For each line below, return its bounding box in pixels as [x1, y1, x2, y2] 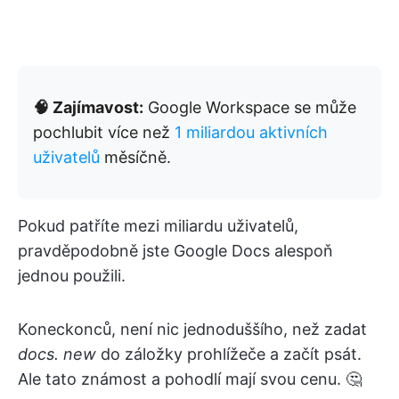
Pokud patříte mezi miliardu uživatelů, [18, 216, 298, 235]
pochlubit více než [33, 123, 175, 142]
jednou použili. [18, 266, 126, 285]
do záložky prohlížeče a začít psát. [96, 345, 362, 363]
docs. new [18, 345, 96, 363]
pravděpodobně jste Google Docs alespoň [18, 241, 333, 260]
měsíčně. [100, 148, 171, 167]
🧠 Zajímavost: [33, 98, 143, 117]
